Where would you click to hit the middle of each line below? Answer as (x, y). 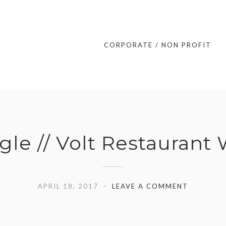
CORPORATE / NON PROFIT (157, 45)
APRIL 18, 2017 (68, 186)
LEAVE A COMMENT (150, 186)
